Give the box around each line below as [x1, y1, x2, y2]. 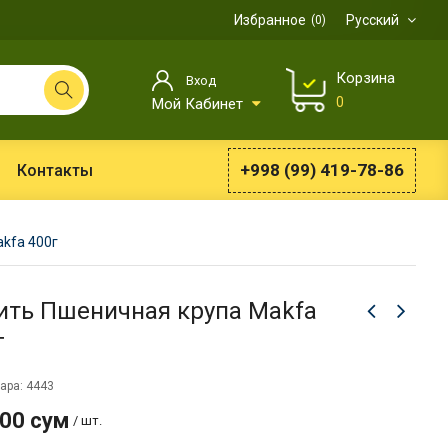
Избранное [234, 12, 306, 28]
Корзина [336, 69, 395, 87]
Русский [346, 12, 402, 28]
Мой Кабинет [152, 95, 247, 114]
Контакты [16, 160, 93, 180]
